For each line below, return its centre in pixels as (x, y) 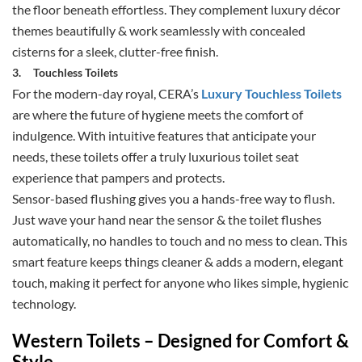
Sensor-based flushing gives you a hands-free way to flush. (173, 199)
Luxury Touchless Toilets (271, 94)
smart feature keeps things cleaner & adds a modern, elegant (178, 262)
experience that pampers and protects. (118, 178)
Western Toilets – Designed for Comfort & (181, 341)
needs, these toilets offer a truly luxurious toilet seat (156, 157)
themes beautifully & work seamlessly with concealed (159, 31)
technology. (44, 304)
